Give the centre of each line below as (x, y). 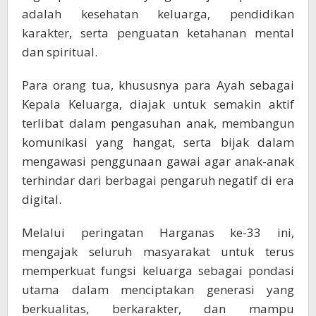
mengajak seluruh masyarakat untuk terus (158, 252)
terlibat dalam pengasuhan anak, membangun (158, 123)
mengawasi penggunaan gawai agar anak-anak (158, 162)
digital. (42, 200)
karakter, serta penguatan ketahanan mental (158, 33)
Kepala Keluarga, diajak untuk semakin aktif (158, 104)
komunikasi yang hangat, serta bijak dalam (158, 142)
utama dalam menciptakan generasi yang (158, 290)
